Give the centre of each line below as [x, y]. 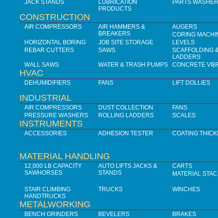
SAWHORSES [43, 173]
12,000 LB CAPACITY [53, 166]
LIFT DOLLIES [191, 83]
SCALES [184, 116]
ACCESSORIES [45, 134]
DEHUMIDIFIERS [47, 83]
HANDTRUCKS [45, 196]
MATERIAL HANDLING [65, 156]
